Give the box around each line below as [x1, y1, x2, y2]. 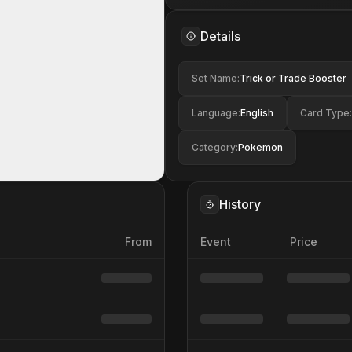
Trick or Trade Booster [240, 72, 346, 84]
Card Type [300, 107, 350, 119]
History [219, 196, 261, 212]
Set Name [192, 72, 237, 84]
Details [200, 28, 240, 44]
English [240, 107, 273, 119]
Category [192, 141, 236, 153]
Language [192, 107, 238, 119]
